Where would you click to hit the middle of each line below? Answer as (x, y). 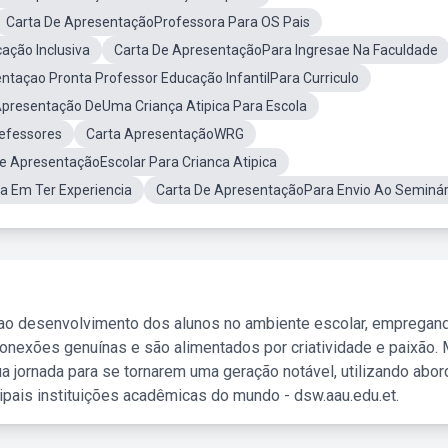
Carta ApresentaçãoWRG (165, 134)
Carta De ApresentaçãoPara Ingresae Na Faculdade (276, 50)
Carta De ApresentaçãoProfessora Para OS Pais (158, 22)
